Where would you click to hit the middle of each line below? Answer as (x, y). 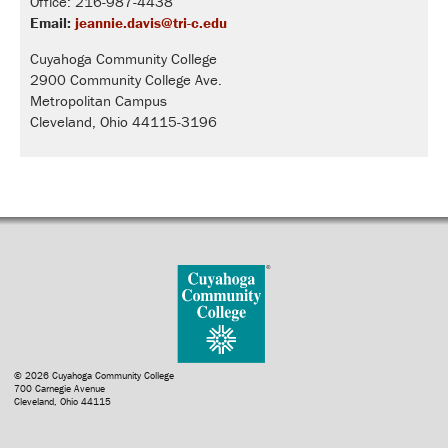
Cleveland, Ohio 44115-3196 (123, 121)
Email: (50, 22)
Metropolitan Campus (98, 100)
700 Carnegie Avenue (60, 388)
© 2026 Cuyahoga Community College (94, 375)
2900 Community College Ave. (126, 79)
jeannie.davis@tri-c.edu (151, 22)
